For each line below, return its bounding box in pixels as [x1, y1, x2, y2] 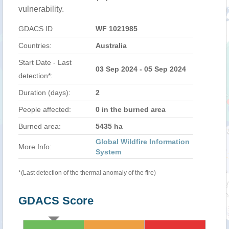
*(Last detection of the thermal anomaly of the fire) [18, 169, 156, 176]
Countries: [18, 41, 52, 50]
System [96, 148, 121, 156]
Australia [96, 41, 127, 50]
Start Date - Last [18, 58, 72, 66]
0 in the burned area [96, 105, 166, 113]
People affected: [18, 105, 71, 113]
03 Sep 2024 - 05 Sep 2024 [96, 65, 186, 73]
